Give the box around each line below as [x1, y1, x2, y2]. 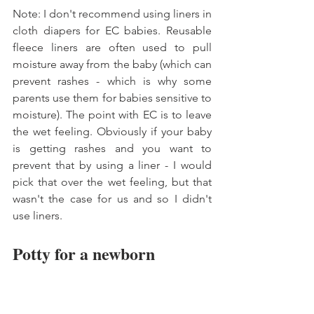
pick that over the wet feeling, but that [13, 175, 212, 189]
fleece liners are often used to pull [13, 40, 212, 54]
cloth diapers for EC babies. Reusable [13, 23, 212, 37]
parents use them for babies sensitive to [13, 90, 212, 104]
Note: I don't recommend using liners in [13, 6, 212, 20]
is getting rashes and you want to [13, 141, 212, 155]
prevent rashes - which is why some [13, 74, 212, 88]
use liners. [13, 208, 65, 222]
